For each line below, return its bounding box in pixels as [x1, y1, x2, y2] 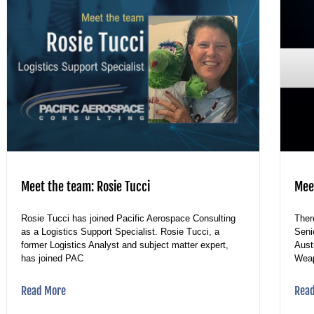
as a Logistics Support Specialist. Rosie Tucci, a [21, 226, 219, 237]
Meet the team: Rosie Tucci [21, 178, 150, 194]
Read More [21, 283, 66, 298]
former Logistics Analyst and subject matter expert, [21, 239, 228, 250]
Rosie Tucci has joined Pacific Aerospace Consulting [21, 212, 235, 224]
